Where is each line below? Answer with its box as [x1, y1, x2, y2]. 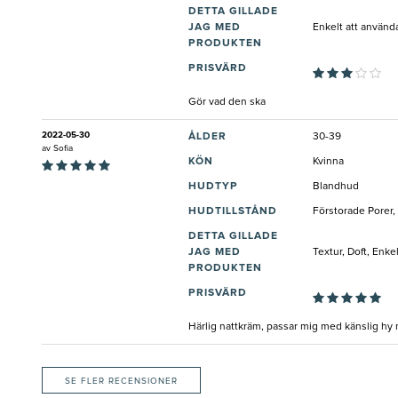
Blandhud [313, 181, 359, 193]
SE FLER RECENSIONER [65, 377, 178, 386]
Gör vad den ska [188, 97, 266, 108]
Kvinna [313, 156, 344, 168]
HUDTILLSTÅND [188, 206, 277, 218]
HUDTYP [188, 181, 238, 193]
